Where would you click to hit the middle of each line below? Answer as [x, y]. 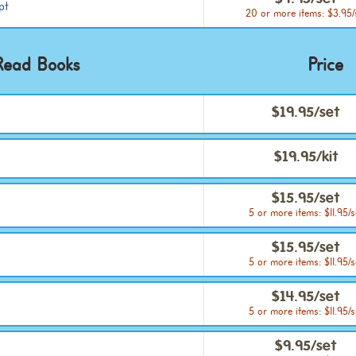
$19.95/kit [306, 159]
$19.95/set [306, 114]
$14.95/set [306, 299]
